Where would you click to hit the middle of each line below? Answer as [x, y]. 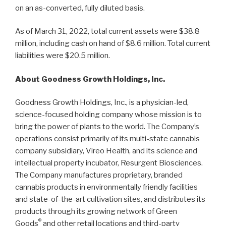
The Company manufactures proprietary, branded [99, 175]
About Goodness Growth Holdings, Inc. [90, 79]
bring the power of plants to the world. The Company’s [107, 127]
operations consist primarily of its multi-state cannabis [107, 139]
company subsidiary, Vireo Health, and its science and [106, 151]
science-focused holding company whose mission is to [108, 115]
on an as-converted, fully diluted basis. [80, 8]
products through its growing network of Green [96, 212]
